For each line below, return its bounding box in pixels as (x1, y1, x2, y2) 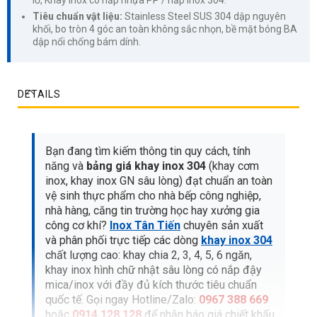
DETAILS (18, 88, 61, 100)
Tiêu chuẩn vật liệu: (33, 10, 122, 22)
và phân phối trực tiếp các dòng (45, 233, 201, 247)
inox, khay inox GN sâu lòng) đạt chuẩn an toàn (45, 173, 272, 188)
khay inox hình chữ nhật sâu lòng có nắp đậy (45, 263, 262, 277)
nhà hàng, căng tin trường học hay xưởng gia (45, 203, 260, 217)
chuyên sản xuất (180, 218, 263, 232)
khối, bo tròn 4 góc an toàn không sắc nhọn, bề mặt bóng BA (33, 23, 297, 35)
